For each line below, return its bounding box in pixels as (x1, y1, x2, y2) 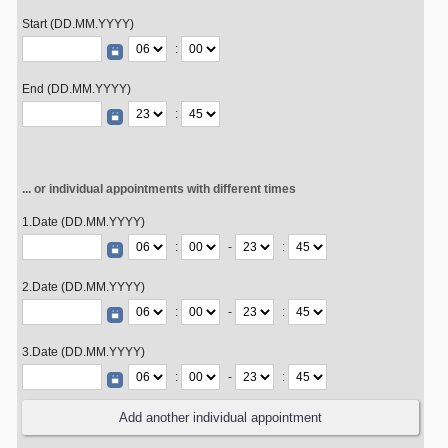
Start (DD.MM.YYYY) (22, 17, 134, 31)
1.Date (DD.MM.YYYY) (22, 215, 145, 229)
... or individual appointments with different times (22, 182, 296, 196)
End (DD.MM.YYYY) (22, 82, 131, 96)
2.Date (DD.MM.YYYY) (22, 280, 145, 294)
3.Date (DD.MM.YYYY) (22, 345, 145, 359)
